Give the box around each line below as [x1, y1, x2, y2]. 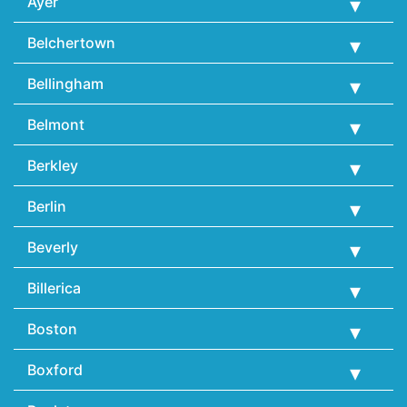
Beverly [27, 237, 78, 256]
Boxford [27, 360, 83, 379]
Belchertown [27, 33, 115, 52]
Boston [27, 319, 77, 338]
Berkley [27, 155, 78, 174]
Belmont [27, 114, 84, 134]
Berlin [27, 196, 66, 215]
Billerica [27, 278, 81, 297]
